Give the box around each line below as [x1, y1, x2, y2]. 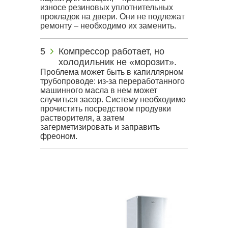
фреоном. [40, 132, 77, 140]
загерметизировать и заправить [40, 123, 160, 131]
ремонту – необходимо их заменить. [40, 21, 176, 30]
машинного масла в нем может [40, 86, 157, 95]
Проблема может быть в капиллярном [40, 68, 184, 76]
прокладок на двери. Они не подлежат [40, 12, 185, 21]
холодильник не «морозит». [59, 57, 177, 67]
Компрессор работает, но [59, 46, 165, 56]
